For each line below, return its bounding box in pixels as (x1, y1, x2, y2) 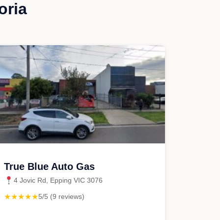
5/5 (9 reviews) (38, 192, 84, 200)
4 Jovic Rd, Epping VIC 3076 (14, 176, 103, 184)
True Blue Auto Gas (4, 161, 95, 172)
